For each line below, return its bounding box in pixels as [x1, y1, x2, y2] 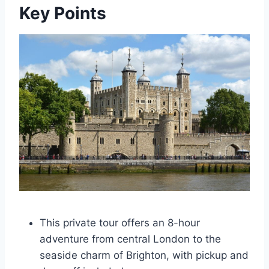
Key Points [19, 3, 106, 23]
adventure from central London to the [40, 232, 221, 245]
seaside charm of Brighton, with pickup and [40, 249, 249, 261]
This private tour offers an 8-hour [40, 216, 200, 229]
